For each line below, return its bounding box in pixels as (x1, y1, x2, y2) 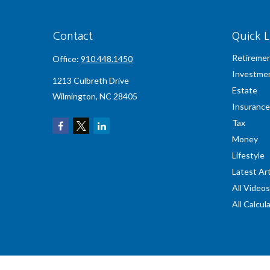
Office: (52, 54, 81, 64)
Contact (52, 31, 93, 42)
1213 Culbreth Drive (52, 75, 129, 86)
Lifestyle (231, 150, 265, 160)
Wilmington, (52, 91, 98, 101)
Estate (231, 85, 257, 95)
